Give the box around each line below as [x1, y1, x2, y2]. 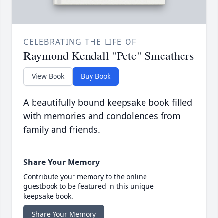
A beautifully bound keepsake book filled [23, 96, 192, 109]
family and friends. [23, 124, 100, 136]
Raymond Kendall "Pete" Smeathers [23, 48, 194, 64]
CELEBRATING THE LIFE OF [23, 36, 137, 48]
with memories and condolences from [23, 110, 181, 122]
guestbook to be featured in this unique [23, 182, 154, 191]
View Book [32, 72, 64, 81]
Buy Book [81, 72, 110, 81]
